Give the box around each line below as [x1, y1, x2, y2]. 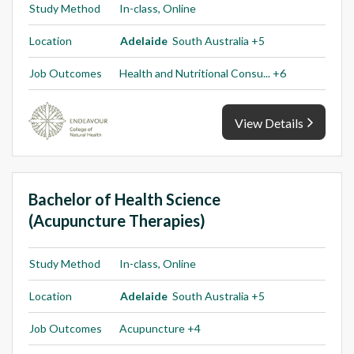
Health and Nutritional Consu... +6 [119, 66, 286, 81]
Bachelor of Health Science [28, 190, 220, 209]
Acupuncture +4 [119, 322, 201, 336]
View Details [235, 115, 303, 131]
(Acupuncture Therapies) [28, 211, 205, 231]
